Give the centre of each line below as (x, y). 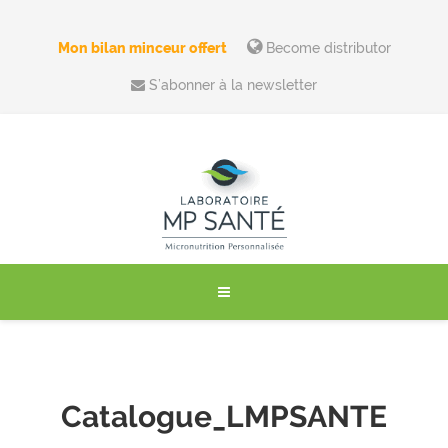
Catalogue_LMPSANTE (223, 416)
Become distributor (326, 48)
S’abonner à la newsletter (231, 85)
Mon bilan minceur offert (142, 48)
